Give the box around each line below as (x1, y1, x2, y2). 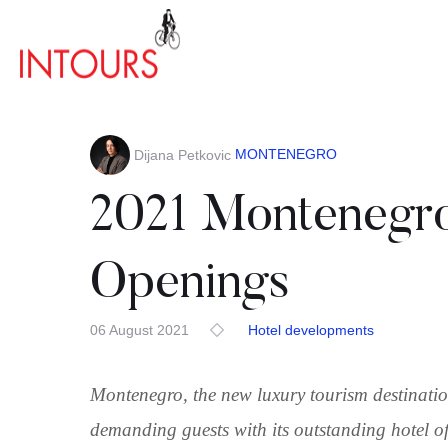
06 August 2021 (90, 322, 189, 338)
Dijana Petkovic (134, 147, 231, 163)
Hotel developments (248, 322, 374, 338)
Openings (90, 260, 290, 310)
